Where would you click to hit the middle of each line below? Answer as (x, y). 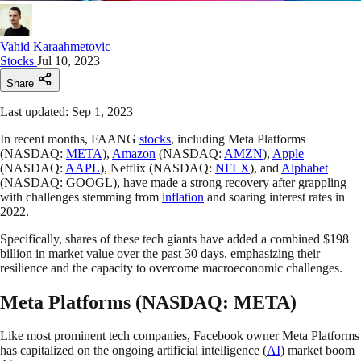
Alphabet (305, 168)
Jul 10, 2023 (68, 60)
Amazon (134, 153)
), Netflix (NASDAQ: (158, 168)
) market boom (317, 351)
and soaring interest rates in (274, 197)
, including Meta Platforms (238, 139)
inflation (183, 197)
